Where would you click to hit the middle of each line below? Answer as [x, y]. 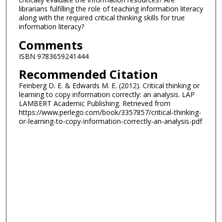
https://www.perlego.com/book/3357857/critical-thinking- [110, 112]
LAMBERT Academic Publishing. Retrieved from [94, 104]
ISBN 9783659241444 [54, 56]
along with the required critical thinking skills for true [102, 18]
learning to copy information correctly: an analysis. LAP [107, 95]
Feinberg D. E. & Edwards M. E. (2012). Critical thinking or [109, 86]
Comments [51, 45]
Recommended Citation [88, 74]
